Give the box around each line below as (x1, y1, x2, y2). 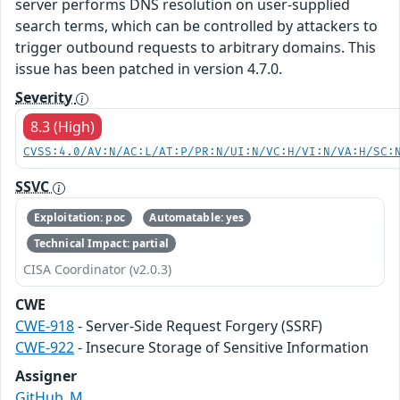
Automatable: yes (149, 210, 245, 226)
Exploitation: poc (33, 210, 125, 226)
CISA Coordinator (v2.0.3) (23, 260, 171, 278)
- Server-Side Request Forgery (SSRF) (74, 315, 322, 336)
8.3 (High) (30, 117, 95, 137)
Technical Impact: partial (33, 235, 169, 251)
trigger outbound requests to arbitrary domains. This (15, 37, 376, 57)
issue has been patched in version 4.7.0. (15, 59, 282, 79)
